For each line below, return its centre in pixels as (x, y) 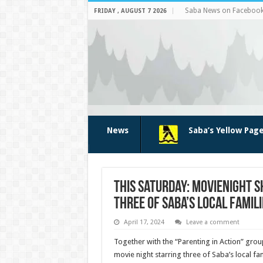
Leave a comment (213, 222)
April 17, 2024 (144, 222)
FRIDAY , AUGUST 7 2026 (130, 11)
